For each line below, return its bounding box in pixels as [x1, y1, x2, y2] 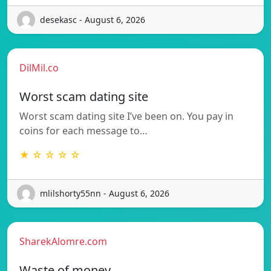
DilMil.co [19, 60, 59, 74]
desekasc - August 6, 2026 [40, 14, 145, 26]
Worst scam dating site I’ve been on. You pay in [19, 109, 233, 123]
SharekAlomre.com [19, 234, 107, 248]
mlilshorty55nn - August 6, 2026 [40, 188, 169, 200]
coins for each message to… [19, 123, 148, 137]
